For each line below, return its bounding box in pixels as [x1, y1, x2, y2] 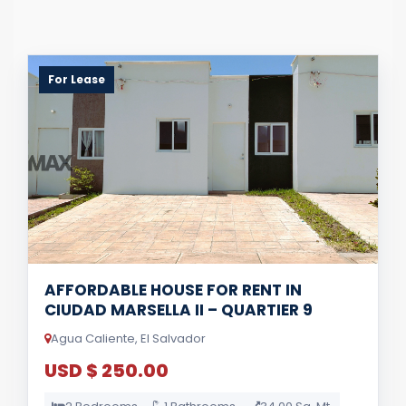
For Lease [48, 72, 105, 87]
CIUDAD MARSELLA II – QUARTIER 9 [44, 299, 313, 321]
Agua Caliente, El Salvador [51, 330, 206, 347]
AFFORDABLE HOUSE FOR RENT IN [44, 279, 302, 301]
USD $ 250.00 [44, 358, 169, 383]
